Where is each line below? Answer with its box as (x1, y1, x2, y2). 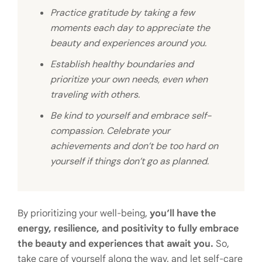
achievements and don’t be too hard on (50, 140, 218, 153)
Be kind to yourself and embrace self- (50, 109, 212, 122)
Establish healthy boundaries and (50, 58, 194, 71)
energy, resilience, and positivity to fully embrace (18, 223, 239, 235)
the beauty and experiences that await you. (18, 238, 213, 250)
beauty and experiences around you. (50, 37, 206, 50)
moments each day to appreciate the (50, 22, 210, 35)
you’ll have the (150, 208, 216, 220)
